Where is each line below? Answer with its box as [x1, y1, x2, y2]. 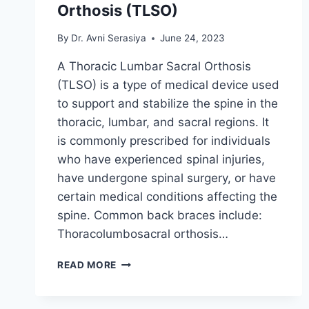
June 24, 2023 [160, 32, 226, 44]
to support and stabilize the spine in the [57, 97, 278, 111]
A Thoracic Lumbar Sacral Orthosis [57, 59, 251, 74]
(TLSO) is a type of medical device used [57, 78, 279, 92]
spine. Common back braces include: [57, 208, 262, 223]
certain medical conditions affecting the [57, 190, 277, 204]
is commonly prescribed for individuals [57, 134, 270, 148]
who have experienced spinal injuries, [57, 152, 265, 167]
